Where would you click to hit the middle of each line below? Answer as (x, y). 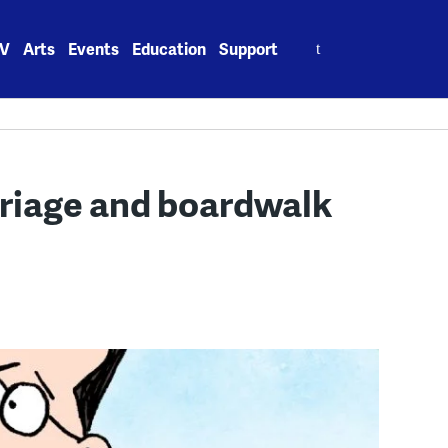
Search (318, 37)
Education (169, 48)
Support (249, 48)
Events (94, 48)
